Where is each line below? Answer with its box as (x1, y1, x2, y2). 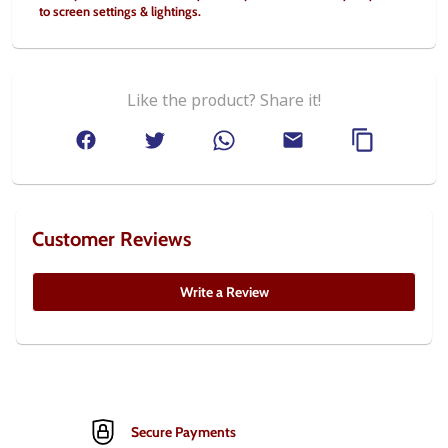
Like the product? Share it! (127, 89, 321, 111)
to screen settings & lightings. (39, 3, 201, 19)
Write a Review (179, 282, 269, 301)
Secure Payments (131, 422, 237, 441)
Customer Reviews (32, 227, 191, 251)
